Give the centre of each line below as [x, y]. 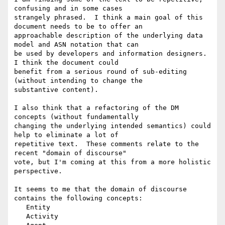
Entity [20, 207]
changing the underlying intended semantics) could [113, 126]
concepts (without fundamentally [78, 117]
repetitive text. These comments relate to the [106, 144]
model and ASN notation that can [78, 45]
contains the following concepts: [78, 198]
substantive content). [56, 90]
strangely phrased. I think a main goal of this [108, 18]
